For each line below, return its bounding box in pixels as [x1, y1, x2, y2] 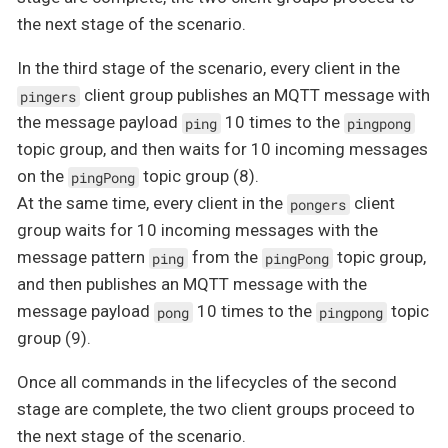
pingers [20, 87, 77, 106]
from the [187, 247, 262, 268]
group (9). [17, 328, 91, 349]
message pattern [17, 247, 149, 268]
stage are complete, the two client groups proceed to [17, 399, 415, 420]
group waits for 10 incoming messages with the [17, 220, 378, 241]
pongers [290, 195, 347, 214]
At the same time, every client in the [17, 193, 287, 214]
